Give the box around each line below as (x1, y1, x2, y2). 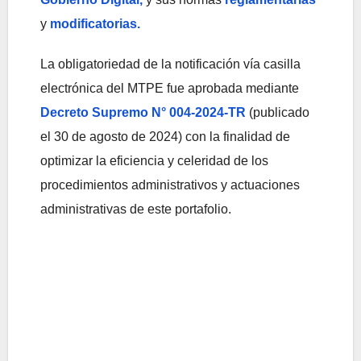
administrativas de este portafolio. (40, 202, 231, 217)
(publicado (249, 106, 309, 120)
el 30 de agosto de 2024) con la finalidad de (40, 130, 290, 144)
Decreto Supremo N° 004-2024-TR (40, 106, 249, 120)
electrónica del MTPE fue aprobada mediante (40, 81, 299, 96)
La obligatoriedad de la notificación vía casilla (40, 57, 301, 72)
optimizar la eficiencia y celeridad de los (40, 154, 268, 168)
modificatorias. (50, 17, 140, 31)
